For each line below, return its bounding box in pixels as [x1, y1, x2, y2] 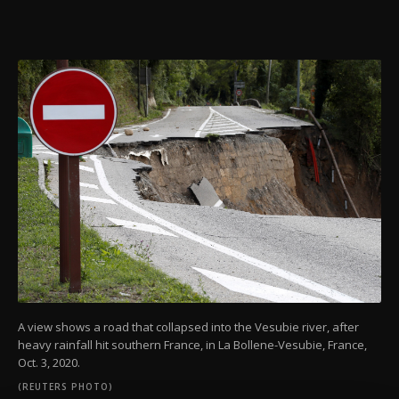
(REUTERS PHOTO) [18, 380, 113, 394]
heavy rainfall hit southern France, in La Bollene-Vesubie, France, [18, 337, 367, 354]
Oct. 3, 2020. [18, 354, 80, 371]
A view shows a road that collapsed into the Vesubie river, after [18, 319, 359, 336]
